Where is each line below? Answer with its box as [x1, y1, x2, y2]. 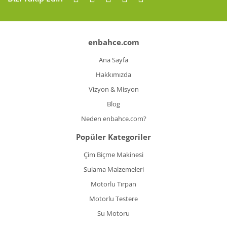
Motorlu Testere [89, 194, 138, 204]
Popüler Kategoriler [76, 132, 151, 142]
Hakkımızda [96, 70, 131, 80]
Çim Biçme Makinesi [84, 150, 143, 160]
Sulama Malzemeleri [83, 165, 144, 174]
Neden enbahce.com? [81, 114, 146, 124]
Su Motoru [97, 209, 130, 218]
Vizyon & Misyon [88, 85, 139, 94]
